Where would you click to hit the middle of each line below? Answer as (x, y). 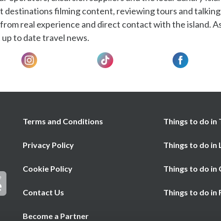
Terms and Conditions (63, 121)
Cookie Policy (48, 168)
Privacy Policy (48, 145)
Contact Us (43, 192)
